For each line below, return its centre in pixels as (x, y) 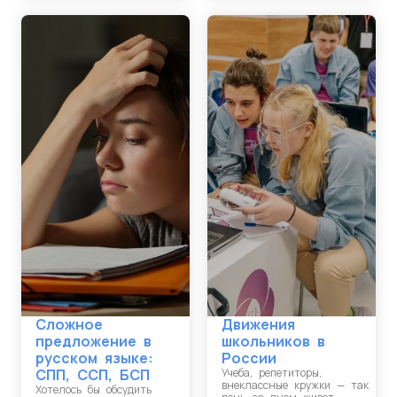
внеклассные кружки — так (295, 385)
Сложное (69, 324)
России (249, 358)
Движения (258, 324)
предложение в (93, 341)
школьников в (273, 341)
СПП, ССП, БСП (93, 375)
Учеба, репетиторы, (272, 373)
